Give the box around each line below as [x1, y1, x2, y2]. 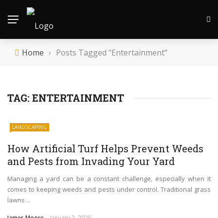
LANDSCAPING [12, 124, 47, 130]
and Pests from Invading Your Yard [7, 154, 175, 167]
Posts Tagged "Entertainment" [56, 47, 167, 58]
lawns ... [7, 195, 31, 204]
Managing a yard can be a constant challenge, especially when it [7, 174, 211, 183]
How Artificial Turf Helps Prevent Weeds [7, 142, 203, 155]
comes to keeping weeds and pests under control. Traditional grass [7, 184, 211, 194]
